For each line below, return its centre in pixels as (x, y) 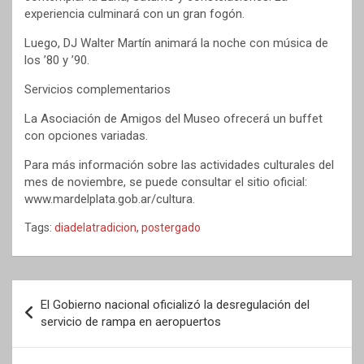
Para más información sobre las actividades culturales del (179, 165)
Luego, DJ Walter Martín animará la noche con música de (176, 43)
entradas (53, 344)
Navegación (65, 292)
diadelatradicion (95, 228)
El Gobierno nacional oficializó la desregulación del (175, 305)
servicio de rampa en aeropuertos (131, 322)
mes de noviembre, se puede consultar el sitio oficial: (166, 182)
